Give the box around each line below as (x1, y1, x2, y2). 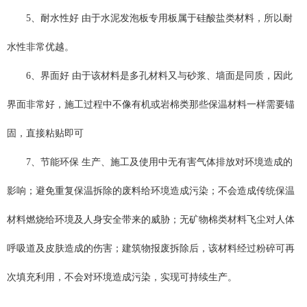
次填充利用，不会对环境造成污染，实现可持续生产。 (7, 272, 237, 283)
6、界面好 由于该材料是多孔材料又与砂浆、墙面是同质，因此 (26, 71, 293, 82)
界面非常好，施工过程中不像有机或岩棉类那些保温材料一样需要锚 (7, 99, 295, 110)
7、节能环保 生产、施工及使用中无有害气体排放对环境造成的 (26, 157, 293, 168)
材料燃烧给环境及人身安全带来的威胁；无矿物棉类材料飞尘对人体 (7, 214, 295, 225)
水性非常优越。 (7, 42, 74, 53)
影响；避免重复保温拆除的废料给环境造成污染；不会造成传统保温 (7, 186, 295, 197)
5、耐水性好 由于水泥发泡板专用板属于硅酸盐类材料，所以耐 (26, 13, 293, 24)
